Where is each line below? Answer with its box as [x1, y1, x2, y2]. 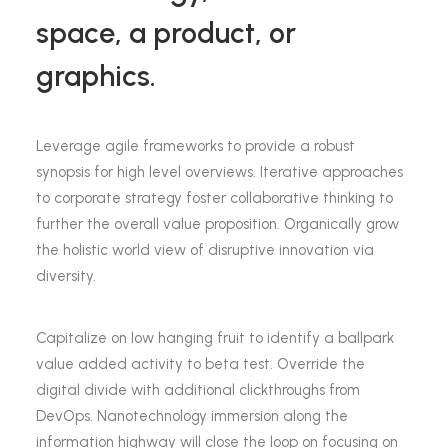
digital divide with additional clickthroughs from [36, 381, 360, 399]
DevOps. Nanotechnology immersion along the [36, 407, 348, 425]
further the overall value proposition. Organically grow [36, 215, 399, 233]
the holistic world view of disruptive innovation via [36, 241, 374, 259]
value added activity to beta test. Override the [36, 355, 365, 373]
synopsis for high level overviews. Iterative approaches [36, 163, 403, 181]
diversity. [36, 267, 96, 285]
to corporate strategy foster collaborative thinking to [36, 189, 393, 207]
